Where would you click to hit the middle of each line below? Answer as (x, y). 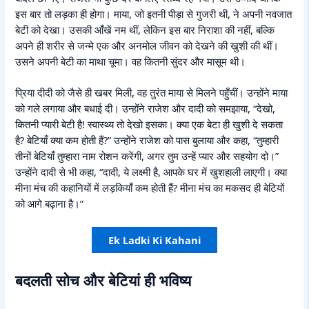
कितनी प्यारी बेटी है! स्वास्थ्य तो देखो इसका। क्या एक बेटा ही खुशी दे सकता (149, 124)
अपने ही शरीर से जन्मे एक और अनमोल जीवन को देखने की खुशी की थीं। (147, 45)
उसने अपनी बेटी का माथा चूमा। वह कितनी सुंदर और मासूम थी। (131, 61)
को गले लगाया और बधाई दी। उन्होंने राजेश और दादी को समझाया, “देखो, (146, 108)
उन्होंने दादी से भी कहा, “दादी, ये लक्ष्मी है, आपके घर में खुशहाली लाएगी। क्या (151, 171)
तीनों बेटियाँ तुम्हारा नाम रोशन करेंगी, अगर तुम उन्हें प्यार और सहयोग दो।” (147, 156)
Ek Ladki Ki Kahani (154, 240)
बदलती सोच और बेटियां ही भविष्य (103, 280)
